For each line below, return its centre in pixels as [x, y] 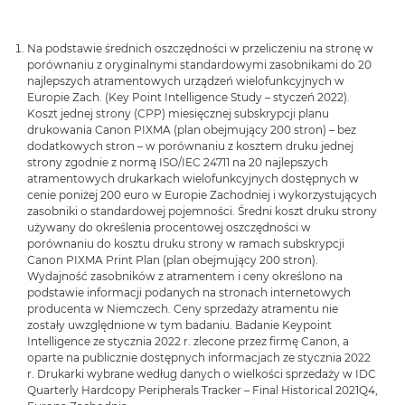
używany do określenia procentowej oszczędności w [169, 228]
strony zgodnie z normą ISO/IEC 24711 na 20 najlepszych [178, 163]
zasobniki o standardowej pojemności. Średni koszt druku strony [202, 212]
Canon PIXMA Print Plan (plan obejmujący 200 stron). [173, 260]
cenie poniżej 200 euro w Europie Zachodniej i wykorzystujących [202, 195]
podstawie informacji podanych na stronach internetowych [189, 293]
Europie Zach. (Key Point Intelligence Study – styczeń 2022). [188, 98]
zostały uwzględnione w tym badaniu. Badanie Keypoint [179, 325]
